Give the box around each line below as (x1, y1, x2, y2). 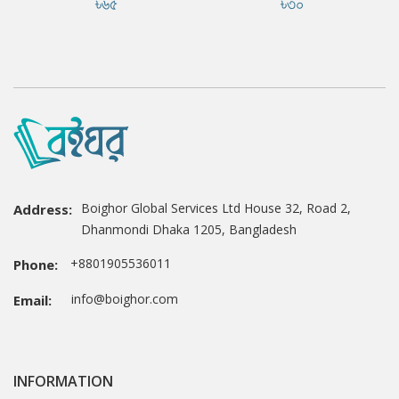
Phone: (13, 256, 58, 274)
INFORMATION (13, 371, 113, 392)
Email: (13, 291, 52, 310)
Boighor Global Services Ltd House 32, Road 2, (81, 199, 351, 217)
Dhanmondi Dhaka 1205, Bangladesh (81, 221, 297, 239)
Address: (13, 200, 72, 219)
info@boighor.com (61, 290, 178, 308)
